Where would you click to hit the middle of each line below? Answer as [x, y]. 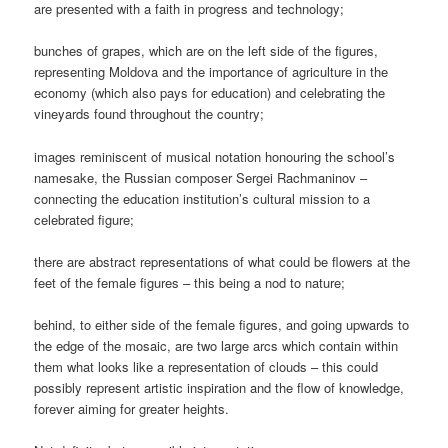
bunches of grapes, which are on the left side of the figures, [206, 51]
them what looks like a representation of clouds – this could [206, 366]
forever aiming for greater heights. [132, 408]
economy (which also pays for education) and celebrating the [210, 93]
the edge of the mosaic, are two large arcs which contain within [216, 345]
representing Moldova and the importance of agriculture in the [211, 72]
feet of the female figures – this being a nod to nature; [190, 282]
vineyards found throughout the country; [149, 114]
